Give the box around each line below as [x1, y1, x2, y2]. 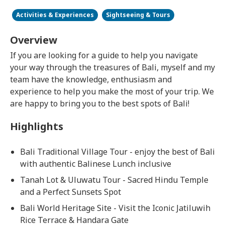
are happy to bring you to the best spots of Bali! [10, 98, 189, 109]
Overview [10, 33, 57, 47]
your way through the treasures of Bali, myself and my [10, 62, 215, 73]
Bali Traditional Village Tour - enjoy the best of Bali [20, 146, 215, 157]
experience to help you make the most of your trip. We [10, 86, 214, 97]
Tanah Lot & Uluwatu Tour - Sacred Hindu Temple [20, 174, 208, 185]
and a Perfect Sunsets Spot [20, 186, 121, 197]
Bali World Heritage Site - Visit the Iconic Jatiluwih [20, 202, 210, 213]
